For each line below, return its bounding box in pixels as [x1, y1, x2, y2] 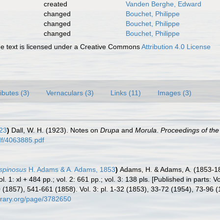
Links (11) [110, 89, 141, 97]
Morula [135, 126, 157, 134]
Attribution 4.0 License [141, 43, 211, 51]
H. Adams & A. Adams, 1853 [27, 165, 115, 173]
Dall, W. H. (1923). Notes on [11, 126, 100, 134]
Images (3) [158, 89, 192, 97]
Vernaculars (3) [46, 89, 94, 97]
